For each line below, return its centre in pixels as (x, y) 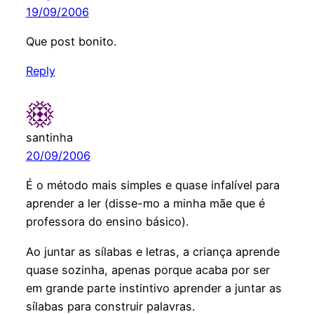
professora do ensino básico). (107, 222)
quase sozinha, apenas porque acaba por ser (148, 269)
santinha (49, 138)
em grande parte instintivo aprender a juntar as (153, 288)
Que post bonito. (71, 42)
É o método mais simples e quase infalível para (152, 185)
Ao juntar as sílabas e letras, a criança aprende (152, 251)
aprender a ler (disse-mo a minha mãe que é (145, 204)
